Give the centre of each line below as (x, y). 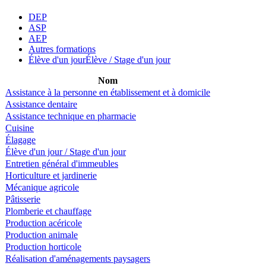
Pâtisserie (23, 199)
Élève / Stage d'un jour (128, 59)
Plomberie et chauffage (48, 211)
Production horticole (43, 246)
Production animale (42, 235)
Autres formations (62, 49)
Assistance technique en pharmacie (71, 116)
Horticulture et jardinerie (51, 175)
